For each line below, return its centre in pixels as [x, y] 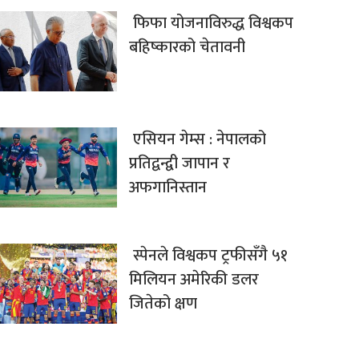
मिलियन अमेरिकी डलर [194, 280]
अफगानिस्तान [167, 188]
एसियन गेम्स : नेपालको [197, 140]
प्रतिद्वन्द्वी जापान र [179, 164]
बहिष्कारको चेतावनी [187, 48]
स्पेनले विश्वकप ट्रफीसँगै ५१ [208, 256]
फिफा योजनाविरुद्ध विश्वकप [211, 24]
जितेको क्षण [163, 304]
